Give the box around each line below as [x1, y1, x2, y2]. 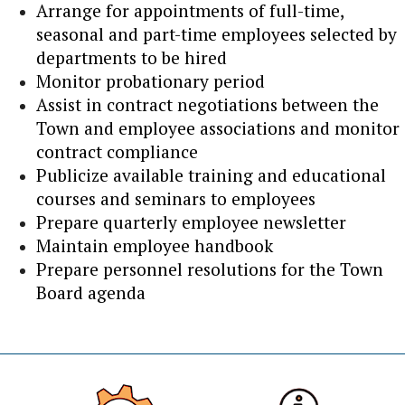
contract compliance [36, 139, 198, 163]
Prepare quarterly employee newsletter [36, 210, 346, 233]
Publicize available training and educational [36, 163, 386, 186]
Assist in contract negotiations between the [36, 92, 379, 116]
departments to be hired [36, 45, 227, 69]
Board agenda [36, 280, 146, 304]
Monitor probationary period [36, 69, 269, 92]
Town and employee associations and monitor [36, 116, 400, 139]
